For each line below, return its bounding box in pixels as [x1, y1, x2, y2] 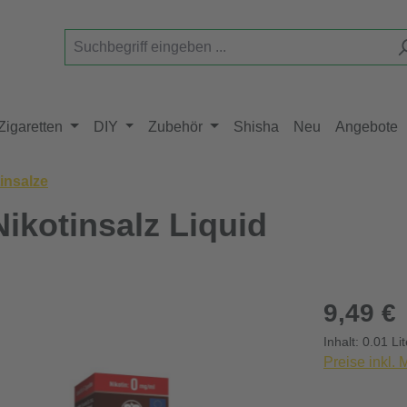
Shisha [233, 119, 280, 134]
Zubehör [148, 119, 203, 134]
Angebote [335, 119, 399, 134]
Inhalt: [323, 334, 362, 349]
